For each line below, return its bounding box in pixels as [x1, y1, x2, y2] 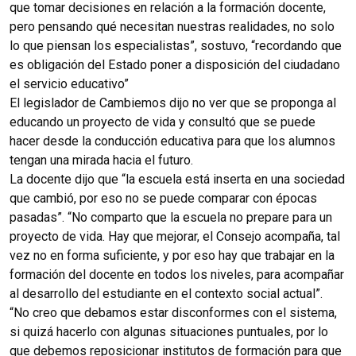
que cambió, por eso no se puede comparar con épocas [10, 190, 317, 206]
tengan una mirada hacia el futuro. [10, 152, 193, 168]
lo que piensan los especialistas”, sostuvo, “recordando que [10, 37, 342, 53]
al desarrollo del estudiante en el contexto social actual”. [10, 285, 323, 301]
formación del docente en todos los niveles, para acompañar [10, 266, 344, 282]
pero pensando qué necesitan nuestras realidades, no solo [10, 18, 335, 34]
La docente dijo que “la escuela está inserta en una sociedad [10, 171, 345, 187]
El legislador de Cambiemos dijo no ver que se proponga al [10, 95, 336, 110]
